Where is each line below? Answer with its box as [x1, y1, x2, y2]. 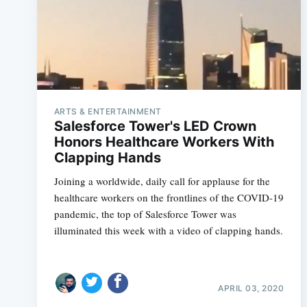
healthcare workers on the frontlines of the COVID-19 [53, 191, 284, 204]
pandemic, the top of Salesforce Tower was [53, 207, 236, 221]
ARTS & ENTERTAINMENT [53, 106, 162, 116]
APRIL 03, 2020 [218, 282, 284, 293]
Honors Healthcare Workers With [53, 134, 274, 150]
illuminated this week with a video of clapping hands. [53, 223, 283, 237]
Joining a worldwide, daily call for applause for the [53, 174, 270, 188]
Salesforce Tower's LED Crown [53, 118, 256, 134]
